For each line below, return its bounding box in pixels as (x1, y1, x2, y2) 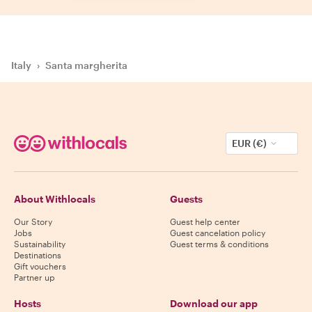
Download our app (170, 297, 258, 309)
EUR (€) (232, 136, 267, 149)
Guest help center (170, 216, 240, 226)
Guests (170, 192, 203, 205)
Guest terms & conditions (170, 238, 269, 249)
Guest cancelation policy (170, 227, 265, 237)
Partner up (14, 272, 55, 282)
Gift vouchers (14, 260, 66, 271)
